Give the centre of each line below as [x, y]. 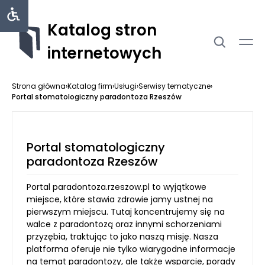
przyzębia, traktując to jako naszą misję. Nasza [122, 237]
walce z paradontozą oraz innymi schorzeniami [124, 224]
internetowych [104, 53]
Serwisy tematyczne [174, 86]
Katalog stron [102, 30]
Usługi [125, 86]
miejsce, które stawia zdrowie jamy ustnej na [120, 199]
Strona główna [39, 86]
